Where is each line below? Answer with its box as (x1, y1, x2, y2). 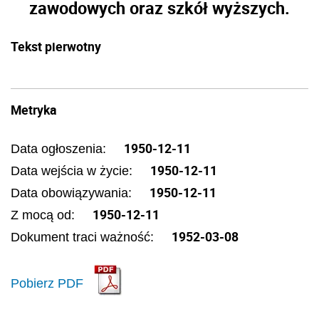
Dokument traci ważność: (11, 230, 157, 244)
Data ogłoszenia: (11, 142, 110, 156)
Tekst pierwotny (11, 38, 101, 55)
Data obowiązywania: (11, 186, 135, 200)
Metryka (11, 101, 56, 118)
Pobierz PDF (11, 276, 83, 291)
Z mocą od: (11, 208, 78, 222)
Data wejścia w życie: (11, 164, 136, 178)
